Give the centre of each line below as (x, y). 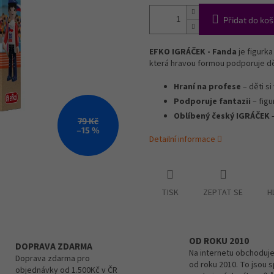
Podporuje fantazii (212, 102)
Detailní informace (182, 140)
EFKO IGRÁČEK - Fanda (193, 52)
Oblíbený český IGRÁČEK (222, 117)
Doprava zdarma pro (52, 259)
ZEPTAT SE (223, 193)
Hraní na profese (207, 87)
